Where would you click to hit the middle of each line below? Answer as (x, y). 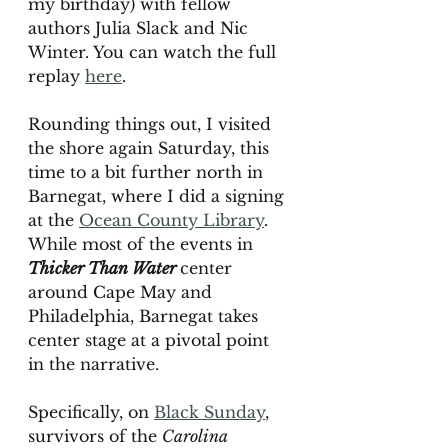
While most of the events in (143, 244)
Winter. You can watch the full (154, 52)
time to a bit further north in (148, 172)
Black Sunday (209, 412)
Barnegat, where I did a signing (158, 196)
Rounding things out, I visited (152, 124)
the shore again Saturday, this (151, 148)
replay (56, 76)
